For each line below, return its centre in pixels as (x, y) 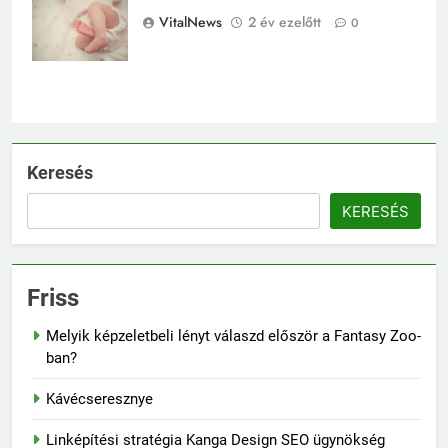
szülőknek (61, 15)
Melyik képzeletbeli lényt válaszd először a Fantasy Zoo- (233, 335)
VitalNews (190, 22)
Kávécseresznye (99, 398)
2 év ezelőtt (284, 22)
